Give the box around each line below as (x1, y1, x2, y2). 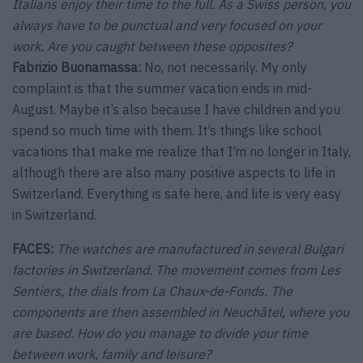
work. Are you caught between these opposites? (12, 37, 293, 54)
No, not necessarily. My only (141, 58, 307, 75)
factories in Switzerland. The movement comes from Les (12, 261, 340, 278)
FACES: (12, 240, 53, 257)
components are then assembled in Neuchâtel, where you (12, 303, 349, 320)
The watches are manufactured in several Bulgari (57, 240, 344, 257)
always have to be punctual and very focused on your (12, 16, 322, 33)
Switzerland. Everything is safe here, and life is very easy (12, 185, 341, 202)
